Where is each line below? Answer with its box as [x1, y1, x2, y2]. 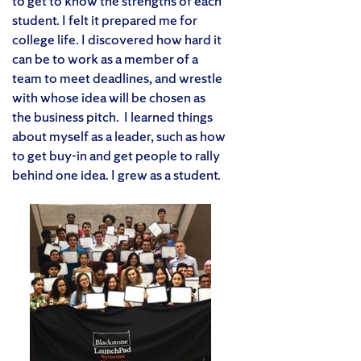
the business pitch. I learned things [12, 106, 213, 126]
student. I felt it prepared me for [12, 10, 197, 29]
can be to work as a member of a [12, 48, 198, 68]
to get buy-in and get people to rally [12, 145, 220, 164]
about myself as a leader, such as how [12, 126, 226, 145]
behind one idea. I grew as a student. [12, 164, 221, 184]
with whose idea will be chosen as [12, 87, 205, 106]
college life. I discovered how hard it [12, 29, 222, 48]
